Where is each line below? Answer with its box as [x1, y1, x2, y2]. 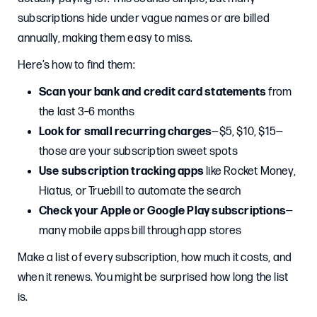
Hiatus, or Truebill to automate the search [39, 185, 241, 198]
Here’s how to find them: [18, 59, 135, 72]
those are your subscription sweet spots [39, 145, 238, 158]
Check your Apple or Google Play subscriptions [39, 204, 286, 218]
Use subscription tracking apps [39, 165, 204, 178]
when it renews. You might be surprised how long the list [18, 271, 289, 284]
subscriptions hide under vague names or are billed [18, 12, 270, 25]
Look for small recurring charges [39, 125, 212, 139]
